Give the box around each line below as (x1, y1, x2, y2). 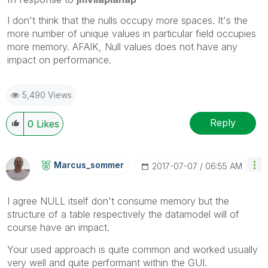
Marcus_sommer (54, 159, 124, 170)
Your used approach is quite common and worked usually (7, 243, 258, 255)
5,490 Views (22, 89, 72, 100)
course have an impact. (7, 221, 109, 233)
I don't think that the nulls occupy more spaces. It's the (7, 14, 248, 26)
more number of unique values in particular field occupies (7, 27, 256, 39)
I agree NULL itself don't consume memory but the (7, 194, 229, 207)
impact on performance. (7, 53, 111, 66)
